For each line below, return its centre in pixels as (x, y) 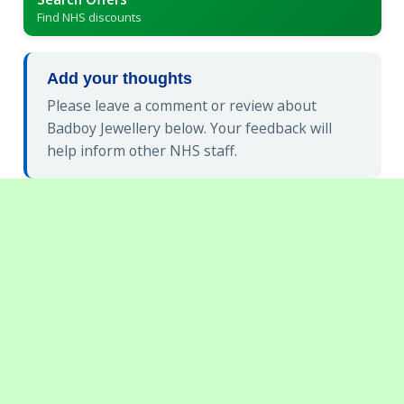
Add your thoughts (119, 78)
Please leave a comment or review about (182, 106)
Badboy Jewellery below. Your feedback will (189, 129)
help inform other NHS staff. (142, 151)
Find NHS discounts (89, 17)
